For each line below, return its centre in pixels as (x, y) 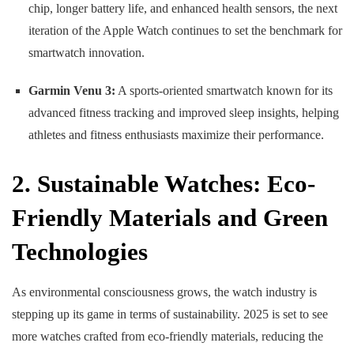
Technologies (80, 252)
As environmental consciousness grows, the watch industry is (164, 292)
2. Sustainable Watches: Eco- (164, 184)
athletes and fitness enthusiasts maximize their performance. (176, 135)
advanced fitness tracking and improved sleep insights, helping (183, 113)
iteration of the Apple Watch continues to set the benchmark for (185, 31)
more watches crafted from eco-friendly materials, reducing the (168, 336)
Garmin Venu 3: (72, 91)
